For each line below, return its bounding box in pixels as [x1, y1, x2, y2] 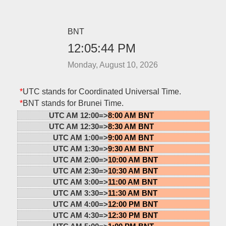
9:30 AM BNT [107, 144, 154, 153]
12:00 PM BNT [107, 199, 158, 208]
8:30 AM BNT [107, 122, 154, 131]
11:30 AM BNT [107, 188, 157, 197]
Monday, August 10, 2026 [68, 60, 158, 69]
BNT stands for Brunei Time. [22, 98, 124, 107]
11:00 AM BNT [107, 177, 157, 186]
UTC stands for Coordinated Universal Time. [22, 87, 181, 96]
